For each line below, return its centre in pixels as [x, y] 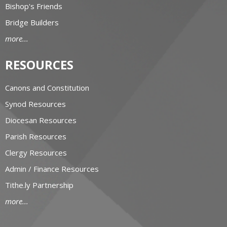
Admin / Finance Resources [52, 169]
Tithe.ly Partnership [39, 185]
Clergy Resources [36, 153]
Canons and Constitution [47, 88]
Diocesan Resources [41, 120]
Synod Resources [35, 104]
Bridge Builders [32, 22]
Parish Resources [36, 137]
